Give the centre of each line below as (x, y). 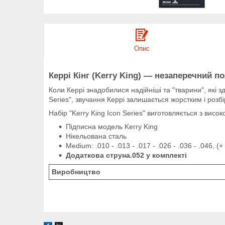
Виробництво (76, 172)
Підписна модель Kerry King (112, 126)
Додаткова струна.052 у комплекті (126, 155)
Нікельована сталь (96, 136)
